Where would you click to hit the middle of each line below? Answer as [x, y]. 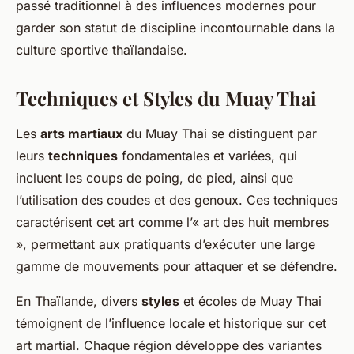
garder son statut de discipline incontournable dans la [175, 28]
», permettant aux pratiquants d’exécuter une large [166, 245]
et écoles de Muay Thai [250, 301]
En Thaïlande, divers [79, 301]
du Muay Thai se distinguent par [220, 134]
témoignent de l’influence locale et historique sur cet [171, 324]
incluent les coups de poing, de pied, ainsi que [154, 178]
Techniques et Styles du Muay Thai [166, 98]
